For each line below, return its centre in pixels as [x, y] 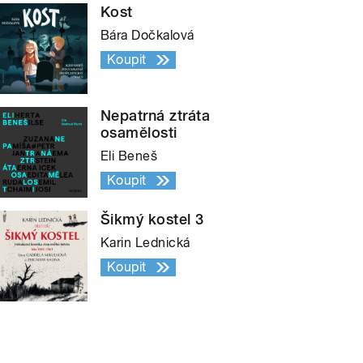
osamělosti [139, 133]
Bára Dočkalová [147, 36]
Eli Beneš [129, 156]
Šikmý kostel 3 [152, 220]
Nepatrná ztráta [156, 116]
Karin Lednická [145, 243]
